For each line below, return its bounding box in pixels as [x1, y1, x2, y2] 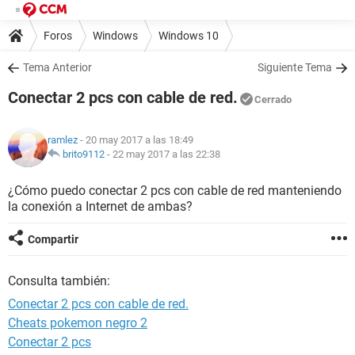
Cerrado [254, 94, 292, 105]
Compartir [28, 233, 78, 246]
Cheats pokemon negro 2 [8, 315, 147, 330]
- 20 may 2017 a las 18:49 [78, 134, 193, 146]
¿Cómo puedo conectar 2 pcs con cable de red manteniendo [8, 183, 342, 198]
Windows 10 [158, 29, 219, 42]
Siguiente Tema [258, 61, 332, 74]
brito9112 [63, 148, 105, 160]
